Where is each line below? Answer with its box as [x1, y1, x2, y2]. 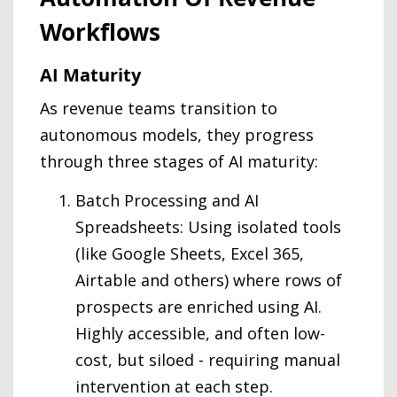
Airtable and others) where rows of [75, 269, 342, 291]
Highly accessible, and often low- [75, 323, 325, 344]
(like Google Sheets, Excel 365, [75, 243, 304, 264]
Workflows [40, 16, 160, 48]
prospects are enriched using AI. [75, 296, 322, 317]
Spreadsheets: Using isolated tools [75, 216, 341, 237]
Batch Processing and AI [75, 190, 259, 211]
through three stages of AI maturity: [40, 151, 318, 172]
